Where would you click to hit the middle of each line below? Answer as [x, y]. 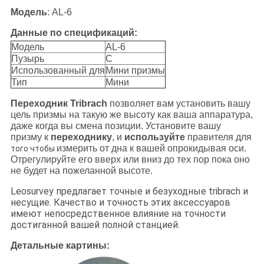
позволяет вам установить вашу [179, 104]
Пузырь [27, 59]
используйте [154, 137]
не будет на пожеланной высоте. [81, 171]
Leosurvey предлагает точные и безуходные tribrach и [129, 192]
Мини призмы [135, 71]
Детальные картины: [60, 246]
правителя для [218, 137]
